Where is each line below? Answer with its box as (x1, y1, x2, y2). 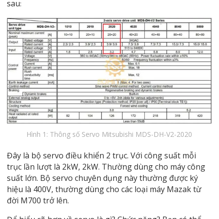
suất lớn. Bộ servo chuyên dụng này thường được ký (6, 172, 198, 183)
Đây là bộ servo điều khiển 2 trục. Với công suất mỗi (6, 150, 196, 161)
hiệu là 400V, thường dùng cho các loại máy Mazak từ (6, 183, 201, 195)
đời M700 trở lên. (6, 195, 69, 206)
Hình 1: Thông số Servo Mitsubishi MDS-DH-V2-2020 (26, 129, 193, 139)
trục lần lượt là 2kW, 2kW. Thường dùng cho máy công (6, 161, 205, 172)
